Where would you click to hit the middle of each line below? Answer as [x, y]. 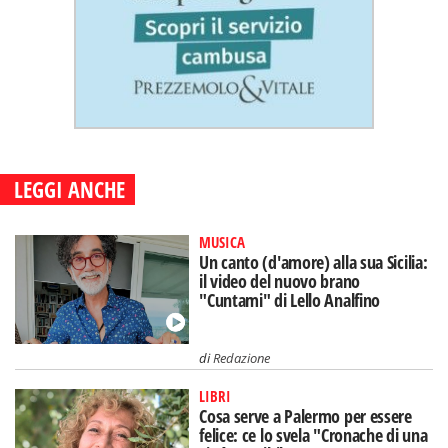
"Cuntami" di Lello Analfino [290, 300]
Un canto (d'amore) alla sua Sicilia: [313, 262]
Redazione [242, 357]
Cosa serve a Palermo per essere [305, 415]
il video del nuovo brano [279, 281]
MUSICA [222, 242]
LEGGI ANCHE [69, 189]
